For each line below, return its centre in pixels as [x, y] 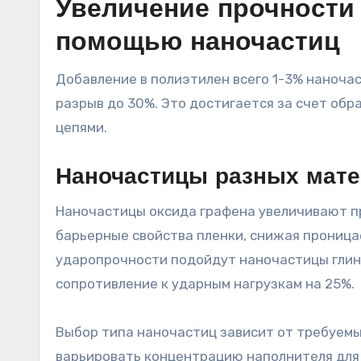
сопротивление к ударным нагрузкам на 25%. [205, 284]
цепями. [81, 127]
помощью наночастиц [198, 44]
